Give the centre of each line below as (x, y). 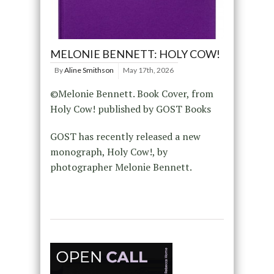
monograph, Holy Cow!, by (109, 151)
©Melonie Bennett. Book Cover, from (131, 93)
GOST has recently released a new (125, 136)
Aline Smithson (89, 70)
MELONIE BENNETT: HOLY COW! (135, 54)
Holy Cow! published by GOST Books (130, 109)
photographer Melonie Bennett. (121, 167)
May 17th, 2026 (148, 70)
